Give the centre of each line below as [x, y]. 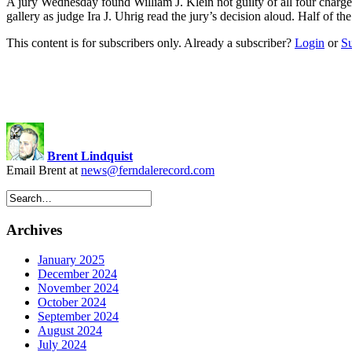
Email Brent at [44, 170]
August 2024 [70, 331]
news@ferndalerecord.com [148, 170]
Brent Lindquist [90, 156]
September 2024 [78, 317]
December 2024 [77, 274]
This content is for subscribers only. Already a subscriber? [150, 42]
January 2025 [71, 260]
